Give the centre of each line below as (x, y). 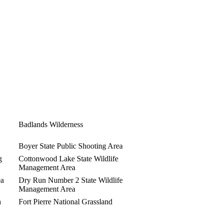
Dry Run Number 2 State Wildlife (71, 180)
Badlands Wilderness (51, 124)
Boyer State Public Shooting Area (71, 146)
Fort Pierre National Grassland (66, 201)
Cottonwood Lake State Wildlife (68, 158)
